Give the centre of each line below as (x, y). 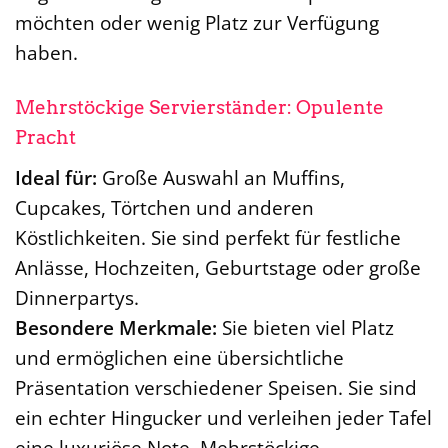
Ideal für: (56, 177)
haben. (46, 52)
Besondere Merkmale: (116, 327)
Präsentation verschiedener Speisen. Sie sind (216, 387)
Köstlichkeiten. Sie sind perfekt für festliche (208, 237)
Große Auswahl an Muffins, (221, 177)
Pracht (45, 137)
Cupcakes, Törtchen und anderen (164, 207)
